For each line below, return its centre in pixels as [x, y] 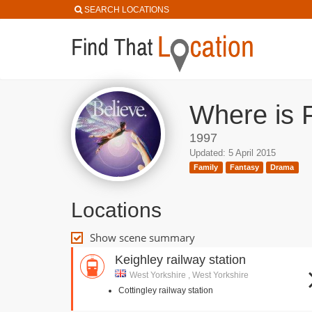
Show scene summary [142, 237]
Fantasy [244, 167]
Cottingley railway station [166, 290]
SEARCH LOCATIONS [127, 10]
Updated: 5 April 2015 [233, 153]
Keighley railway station [180, 260]
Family [206, 167]
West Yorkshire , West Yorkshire [189, 275]
